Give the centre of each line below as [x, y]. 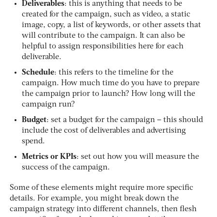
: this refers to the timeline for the [114, 72]
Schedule [38, 72]
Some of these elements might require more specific [101, 188]
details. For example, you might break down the [94, 198]
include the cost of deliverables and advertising [104, 131]
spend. [33, 141]
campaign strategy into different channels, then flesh [103, 209]
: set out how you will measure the [138, 157]
